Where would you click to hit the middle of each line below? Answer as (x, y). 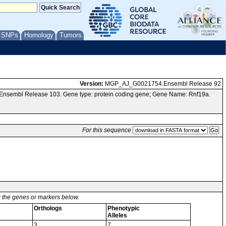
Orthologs (48, 208)
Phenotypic (124, 208)
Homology (39, 35)
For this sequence (107, 130)
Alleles (117, 215)
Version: (92, 84)
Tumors (71, 35)
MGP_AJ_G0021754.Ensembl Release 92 (162, 84)
